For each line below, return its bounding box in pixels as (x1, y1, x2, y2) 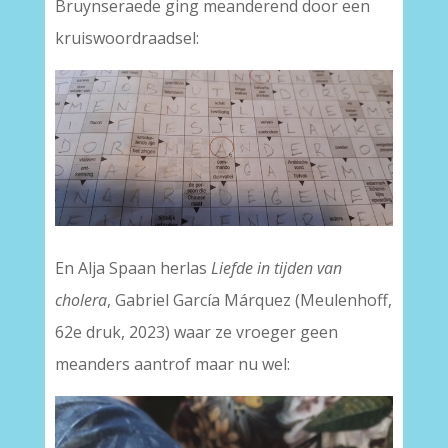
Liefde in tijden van (210, 257, 342, 280)
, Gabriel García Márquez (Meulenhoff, (106, 289, 392, 312)
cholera (54, 289, 107, 312)
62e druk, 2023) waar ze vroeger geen (54, 321, 338, 344)
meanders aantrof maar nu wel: (54, 353, 290, 376)
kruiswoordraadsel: (54, 27, 199, 49)
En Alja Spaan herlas (54, 257, 211, 280)
